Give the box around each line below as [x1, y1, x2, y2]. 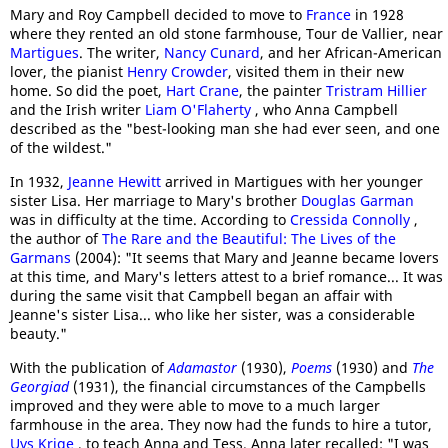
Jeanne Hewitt [68, 172, 165, 191]
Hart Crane [166, 81, 239, 100]
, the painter [239, 81, 326, 100]
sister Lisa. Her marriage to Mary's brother [10, 191, 301, 210]
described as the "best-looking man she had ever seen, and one [10, 119, 440, 138]
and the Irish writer [10, 100, 145, 119]
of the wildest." [10, 138, 112, 157]
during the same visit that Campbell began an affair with [10, 286, 393, 305]
